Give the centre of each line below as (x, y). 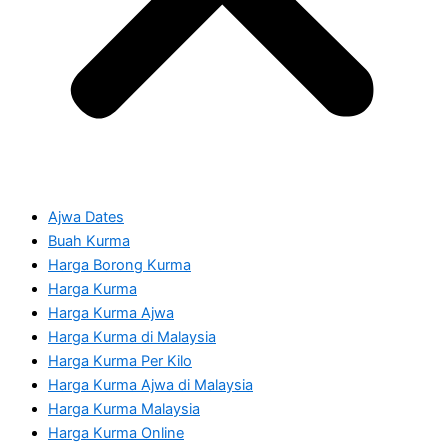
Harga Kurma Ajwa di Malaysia (150, 384)
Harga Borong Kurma (119, 264)
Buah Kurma (89, 240)
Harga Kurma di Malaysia (132, 336)
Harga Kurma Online (116, 432)
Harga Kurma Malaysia (124, 408)
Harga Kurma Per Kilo (120, 360)
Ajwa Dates (86, 216)
